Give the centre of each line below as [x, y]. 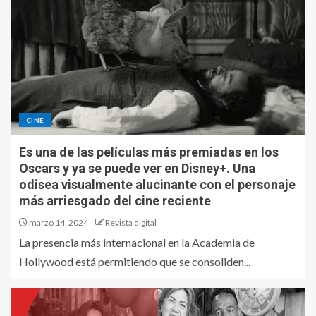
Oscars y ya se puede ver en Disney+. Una [137, 168]
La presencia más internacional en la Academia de [137, 242]
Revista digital [131, 223]
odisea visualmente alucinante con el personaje [157, 184]
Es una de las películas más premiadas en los [149, 152]
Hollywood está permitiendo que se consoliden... [135, 261]
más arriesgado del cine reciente [115, 201]
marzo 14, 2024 [58, 223]
